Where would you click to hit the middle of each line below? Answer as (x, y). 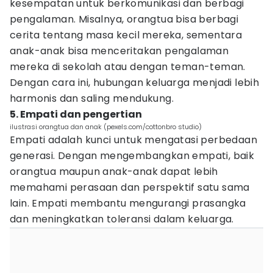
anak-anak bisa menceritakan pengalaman (119, 51)
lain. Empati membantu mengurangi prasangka (128, 203)
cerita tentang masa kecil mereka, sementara (126, 35)
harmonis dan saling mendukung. (92, 98)
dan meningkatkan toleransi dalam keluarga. (122, 219)
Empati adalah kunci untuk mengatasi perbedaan (133, 140)
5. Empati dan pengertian (76, 114)
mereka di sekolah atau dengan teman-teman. (128, 67)
